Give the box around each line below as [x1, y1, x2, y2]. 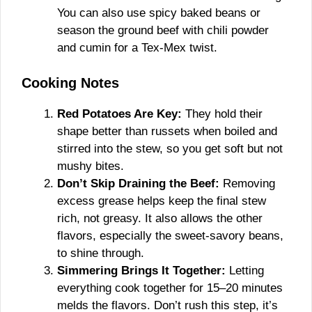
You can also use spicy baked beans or [57, 6, 260, 19]
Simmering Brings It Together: [57, 263, 226, 277]
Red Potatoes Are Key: [57, 107, 182, 120]
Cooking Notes [22, 75, 119, 91]
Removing [219, 176, 275, 190]
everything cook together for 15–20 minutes [57, 281, 283, 295]
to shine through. [57, 246, 144, 260]
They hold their [182, 107, 263, 120]
